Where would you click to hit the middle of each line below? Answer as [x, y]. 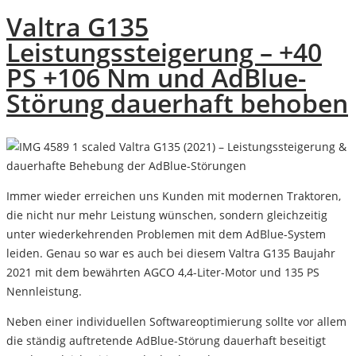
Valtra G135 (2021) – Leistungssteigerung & [231, 146]
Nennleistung [43, 291]
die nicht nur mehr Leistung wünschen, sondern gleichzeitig [167, 215]
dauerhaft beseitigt [273, 340]
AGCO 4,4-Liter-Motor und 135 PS [232, 272]
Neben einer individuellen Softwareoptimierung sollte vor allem [176, 321]
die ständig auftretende [71, 340]
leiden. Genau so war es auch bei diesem [118, 253]
